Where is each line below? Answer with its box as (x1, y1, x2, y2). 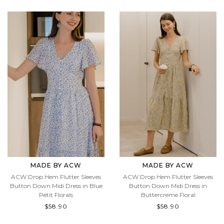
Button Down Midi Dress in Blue (9, 191, 102, 198)
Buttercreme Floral (140, 200, 195, 207)
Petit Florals (39, 200, 73, 207)
